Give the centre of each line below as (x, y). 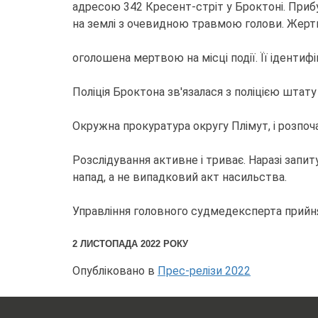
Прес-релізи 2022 (204, 271)
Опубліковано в (115, 271)
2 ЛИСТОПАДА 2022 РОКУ (130, 244)
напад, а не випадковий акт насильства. (180, 177)
